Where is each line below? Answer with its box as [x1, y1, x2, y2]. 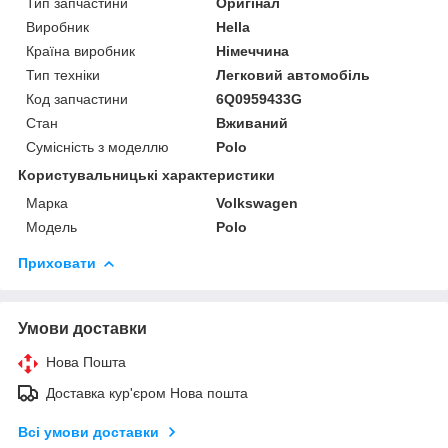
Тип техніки [26, 66, 100, 83]
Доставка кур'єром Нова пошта [46, 384, 248, 401]
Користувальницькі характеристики [18, 166, 275, 183]
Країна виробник [26, 42, 135, 59]
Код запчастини [26, 90, 128, 107]
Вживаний [216, 114, 289, 131]
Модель [26, 218, 77, 235]
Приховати [18, 254, 96, 271]
